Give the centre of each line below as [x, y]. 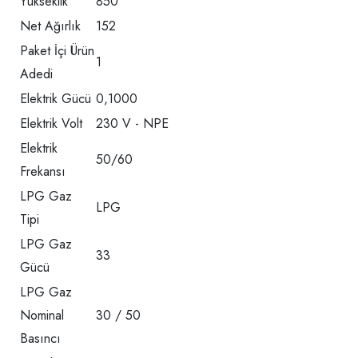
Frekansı [43, 172]
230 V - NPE [132, 124]
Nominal [42, 316]
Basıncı [40, 339]
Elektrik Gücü [56, 99]
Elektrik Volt [51, 124]
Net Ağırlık [50, 26]
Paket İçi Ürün [57, 51]
